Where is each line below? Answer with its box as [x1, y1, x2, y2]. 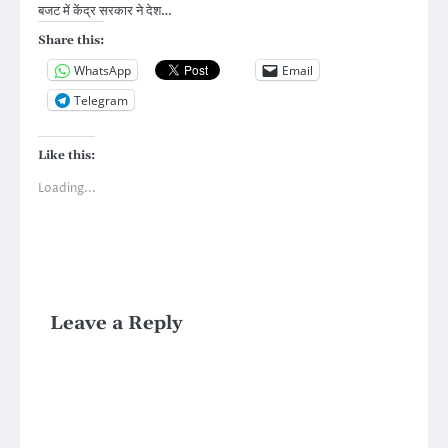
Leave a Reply [50, 312, 183, 336]
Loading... [38, 180, 96, 198]
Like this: [38, 148, 95, 164]
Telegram [74, 91, 128, 109]
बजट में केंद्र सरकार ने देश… [38, 2, 172, 21]
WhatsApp [74, 61, 131, 79]
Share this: [38, 33, 104, 49]
